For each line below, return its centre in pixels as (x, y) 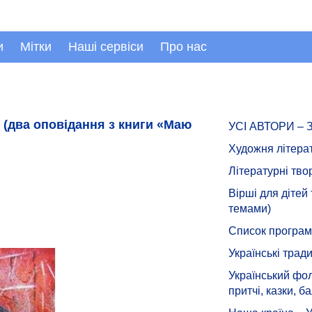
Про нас (184, 47)
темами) (250, 209)
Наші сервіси (106, 47)
